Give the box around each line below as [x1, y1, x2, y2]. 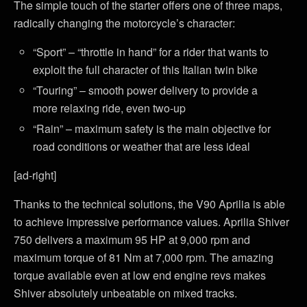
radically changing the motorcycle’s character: [14, 14, 235, 31]
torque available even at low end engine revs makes [14, 267, 266, 284]
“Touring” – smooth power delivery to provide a [33, 82, 258, 99]
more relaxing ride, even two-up [33, 100, 186, 116]
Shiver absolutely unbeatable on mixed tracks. [14, 285, 237, 302]
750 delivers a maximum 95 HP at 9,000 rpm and [14, 232, 250, 248]
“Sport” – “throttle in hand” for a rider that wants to [33, 43, 269, 60]
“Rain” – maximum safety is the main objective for [33, 121, 271, 137]
